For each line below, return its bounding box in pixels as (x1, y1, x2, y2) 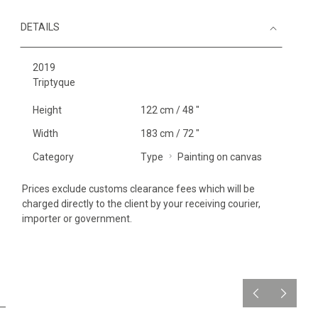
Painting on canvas (177, 151, 262, 163)
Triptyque (33, 77, 75, 88)
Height (33, 104, 62, 116)
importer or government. (22, 213, 132, 224)
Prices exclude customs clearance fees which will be (22, 183, 255, 194)
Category (33, 151, 74, 163)
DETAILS (21, 21, 60, 33)
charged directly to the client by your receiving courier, (22, 198, 261, 209)
